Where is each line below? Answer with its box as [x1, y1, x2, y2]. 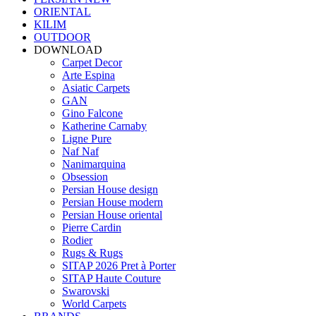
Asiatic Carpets [62, 82, 130, 94]
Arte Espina [62, 69, 115, 81]
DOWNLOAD [34, 44, 102, 56]
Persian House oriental [62, 209, 162, 221]
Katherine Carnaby [62, 120, 147, 132]
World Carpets [62, 298, 126, 310]
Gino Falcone [62, 107, 123, 119]
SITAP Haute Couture [62, 272, 161, 284]
